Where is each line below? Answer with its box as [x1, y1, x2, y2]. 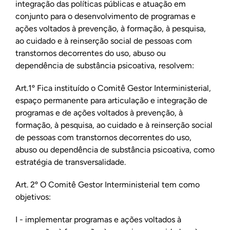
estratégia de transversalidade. [15, 157, 126, 167]
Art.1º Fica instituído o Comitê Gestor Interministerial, [15, 83, 211, 93]
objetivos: [15, 192, 51, 202]
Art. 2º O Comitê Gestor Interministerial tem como [15, 180, 200, 189]
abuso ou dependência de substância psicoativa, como [15, 145, 215, 155]
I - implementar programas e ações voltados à [15, 215, 181, 224]
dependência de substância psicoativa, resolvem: [15, 61, 194, 70]
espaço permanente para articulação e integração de [15, 95, 207, 105]
